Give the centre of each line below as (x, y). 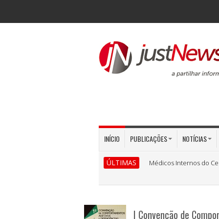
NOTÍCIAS (195, 139)
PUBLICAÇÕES (149, 139)
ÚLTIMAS (121, 163)
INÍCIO (112, 139)
